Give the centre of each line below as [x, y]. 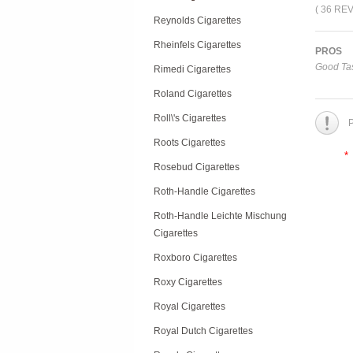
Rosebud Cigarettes [197, 167]
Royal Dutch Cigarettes [203, 331]
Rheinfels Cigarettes [197, 45]
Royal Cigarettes [190, 307]
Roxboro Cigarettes [195, 258]
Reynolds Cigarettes [197, 20]
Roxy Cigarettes [188, 282]
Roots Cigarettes [190, 143]
